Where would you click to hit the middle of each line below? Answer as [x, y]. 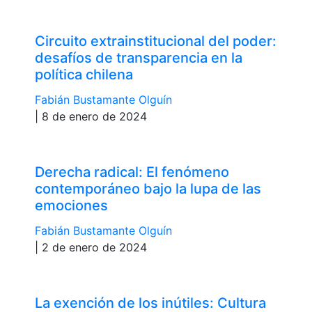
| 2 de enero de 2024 [91, 247]
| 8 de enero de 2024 [91, 116]
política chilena [84, 74]
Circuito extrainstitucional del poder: [156, 41]
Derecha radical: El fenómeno [132, 172]
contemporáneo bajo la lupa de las [148, 188]
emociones [71, 205]
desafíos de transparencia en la [139, 57]
